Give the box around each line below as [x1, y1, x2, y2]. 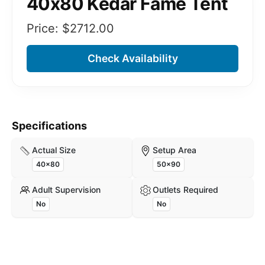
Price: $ [27, 21, 70, 35]
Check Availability [87, 52, 178, 64]
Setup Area [153, 145, 196, 155]
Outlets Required [153, 185, 218, 195]
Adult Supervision [32, 185, 101, 195]
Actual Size [32, 145, 76, 155]
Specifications [12, 119, 87, 132]
